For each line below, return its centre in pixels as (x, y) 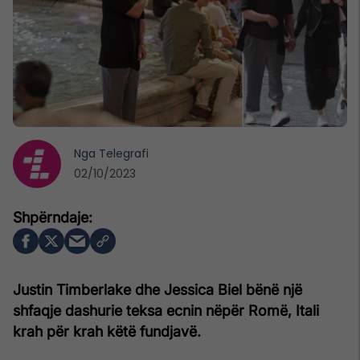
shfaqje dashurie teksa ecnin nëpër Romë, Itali (166, 310)
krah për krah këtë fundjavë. (107, 331)
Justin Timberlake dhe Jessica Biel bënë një (157, 289)
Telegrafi (124, 153)
